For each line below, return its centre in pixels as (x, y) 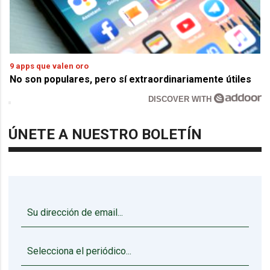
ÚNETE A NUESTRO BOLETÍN (105, 135)
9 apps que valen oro (49, 66)
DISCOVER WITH (181, 99)
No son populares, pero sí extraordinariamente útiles (131, 80)
